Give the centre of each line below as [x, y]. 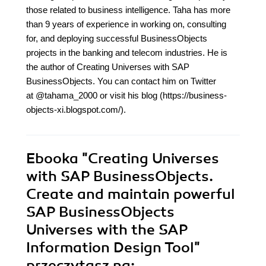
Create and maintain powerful [131, 194]
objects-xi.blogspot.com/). [76, 110]
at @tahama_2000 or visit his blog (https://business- [126, 96]
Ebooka [52, 159]
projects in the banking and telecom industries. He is [127, 53]
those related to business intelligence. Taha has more [128, 10]
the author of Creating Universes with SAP [108, 67]
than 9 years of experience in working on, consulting [126, 24]
